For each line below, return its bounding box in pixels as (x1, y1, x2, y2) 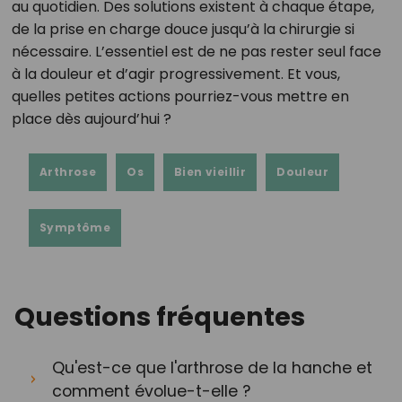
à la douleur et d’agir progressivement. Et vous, (11, 63, 340, 84)
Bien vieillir (174, 163, 247, 179)
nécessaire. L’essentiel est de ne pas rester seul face (11, 40, 381, 62)
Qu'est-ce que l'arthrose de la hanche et (52, 356, 372, 379)
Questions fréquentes (14, 298, 305, 335)
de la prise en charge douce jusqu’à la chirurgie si (11, 18, 354, 39)
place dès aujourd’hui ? (11, 108, 171, 129)
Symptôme (39, 219, 111, 235)
